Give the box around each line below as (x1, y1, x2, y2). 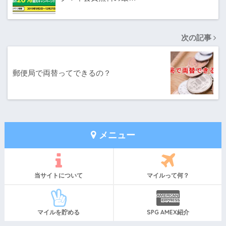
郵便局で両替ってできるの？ (13, 68, 111, 77)
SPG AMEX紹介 (146, 208, 189, 216)
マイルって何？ (146, 172, 189, 180)
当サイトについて (34, 172, 83, 180)
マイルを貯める (37, 208, 80, 216)
